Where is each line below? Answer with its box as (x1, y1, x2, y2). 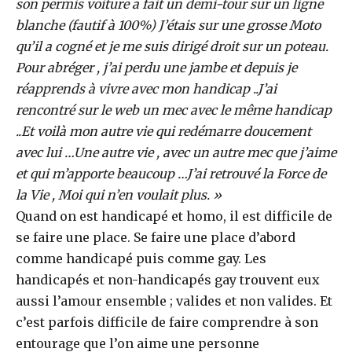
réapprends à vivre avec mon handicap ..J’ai (16, 81, 277, 97)
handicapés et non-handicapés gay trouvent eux (16, 272, 320, 288)
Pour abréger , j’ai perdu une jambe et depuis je (16, 60, 297, 75)
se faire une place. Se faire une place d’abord (16, 229, 295, 245)
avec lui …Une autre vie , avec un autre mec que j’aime (16, 145, 336, 160)
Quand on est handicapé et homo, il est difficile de (16, 208, 332, 224)
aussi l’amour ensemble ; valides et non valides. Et (16, 293, 332, 309)
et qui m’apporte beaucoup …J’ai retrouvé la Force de (16, 166, 326, 181)
